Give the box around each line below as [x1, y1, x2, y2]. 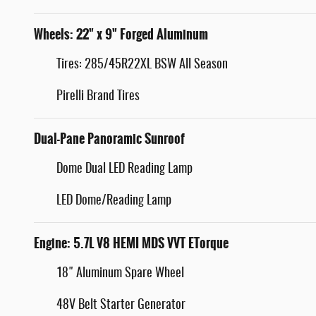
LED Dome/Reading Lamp [56, 195, 171, 208]
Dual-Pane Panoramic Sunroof [34, 129, 185, 150]
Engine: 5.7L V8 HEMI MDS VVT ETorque [34, 233, 229, 254]
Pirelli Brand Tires [56, 90, 140, 104]
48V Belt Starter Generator [56, 299, 186, 312]
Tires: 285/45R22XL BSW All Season [56, 59, 228, 72]
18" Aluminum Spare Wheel [56, 267, 184, 281]
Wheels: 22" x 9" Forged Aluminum [34, 25, 208, 45]
